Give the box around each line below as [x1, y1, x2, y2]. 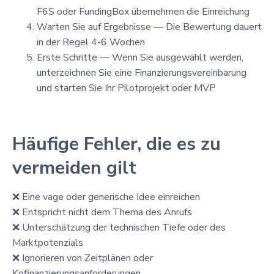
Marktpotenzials [12, 235, 83, 250]
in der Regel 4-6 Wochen [37, 35, 145, 49]
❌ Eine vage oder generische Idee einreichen [12, 190, 200, 204]
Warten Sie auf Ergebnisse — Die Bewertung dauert [37, 20, 262, 34]
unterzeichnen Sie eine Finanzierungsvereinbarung [37, 65, 246, 80]
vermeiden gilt [12, 155, 136, 180]
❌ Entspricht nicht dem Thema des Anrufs [12, 205, 192, 219]
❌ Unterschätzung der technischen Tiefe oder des [12, 220, 226, 234]
